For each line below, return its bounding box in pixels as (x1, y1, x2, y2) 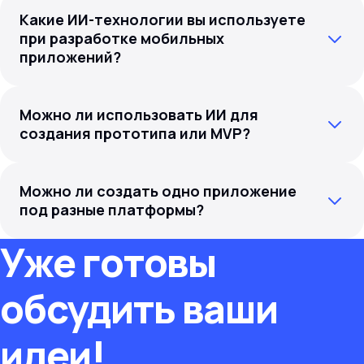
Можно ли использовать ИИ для (19, 105, 258, 124)
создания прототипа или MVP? (19, 123, 250, 143)
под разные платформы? (19, 200, 204, 219)
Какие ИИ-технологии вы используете (19, 10, 305, 29)
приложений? (19, 47, 121, 67)
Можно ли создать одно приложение (19, 181, 297, 201)
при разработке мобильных (19, 28, 224, 48)
